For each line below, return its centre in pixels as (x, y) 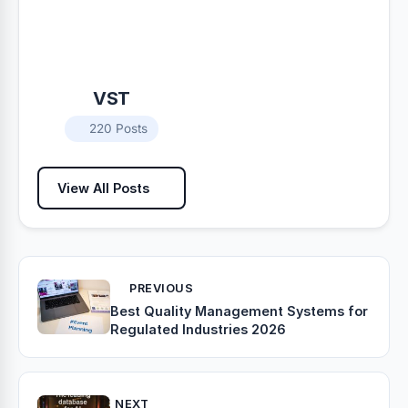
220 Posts (118, 128)
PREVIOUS (161, 288)
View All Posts (103, 188)
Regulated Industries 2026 (198, 329)
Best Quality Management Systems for (239, 311)
